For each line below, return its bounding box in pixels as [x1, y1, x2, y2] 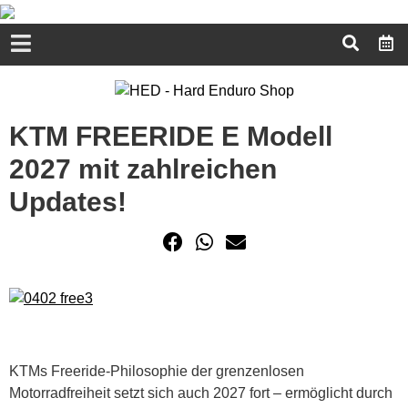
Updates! [9, 186, 127, 217]
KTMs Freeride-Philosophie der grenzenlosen [9, 362, 304, 379]
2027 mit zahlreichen [9, 153, 277, 184]
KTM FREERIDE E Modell [9, 120, 332, 151]
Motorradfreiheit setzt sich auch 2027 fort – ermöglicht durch [9, 384, 393, 401]
